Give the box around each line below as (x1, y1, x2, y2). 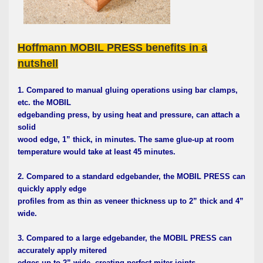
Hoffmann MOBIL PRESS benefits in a (18, 41, 207, 53)
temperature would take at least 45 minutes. (18, 147, 176, 156)
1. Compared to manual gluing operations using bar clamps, (18, 85, 238, 95)
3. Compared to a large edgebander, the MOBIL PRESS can (18, 233, 232, 242)
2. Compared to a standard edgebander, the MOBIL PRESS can (18, 171, 245, 181)
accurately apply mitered (18, 245, 107, 255)
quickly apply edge (18, 184, 86, 193)
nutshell (18, 57, 58, 69)
